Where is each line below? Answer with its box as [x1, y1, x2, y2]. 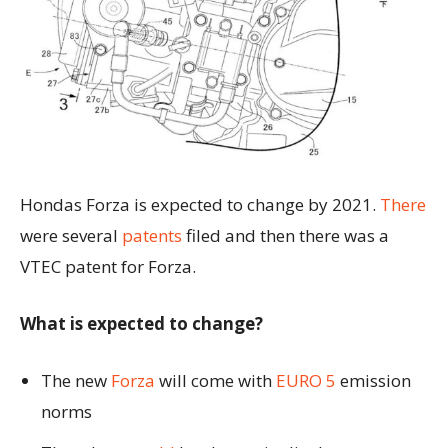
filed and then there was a [182, 223, 389, 247]
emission [336, 368, 411, 392]
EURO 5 [276, 368, 336, 392]
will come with [155, 368, 276, 392]
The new [41, 368, 111, 392]
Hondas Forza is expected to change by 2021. [20, 192, 380, 216]
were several [20, 223, 122, 247]
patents [122, 223, 182, 247]
